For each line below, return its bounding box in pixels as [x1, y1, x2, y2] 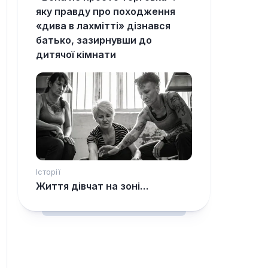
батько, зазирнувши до [36, 34, 152, 47]
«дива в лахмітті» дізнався [36, 20, 170, 32]
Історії [36, 167, 60, 177]
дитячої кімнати [36, 48, 116, 61]
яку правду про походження [36, 5, 175, 18]
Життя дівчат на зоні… [36, 180, 148, 193]
